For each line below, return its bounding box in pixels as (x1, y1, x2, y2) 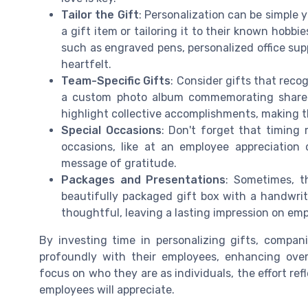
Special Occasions (61, 124, 162, 137)
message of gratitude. (61, 157, 177, 170)
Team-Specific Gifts (61, 74, 171, 88)
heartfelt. (61, 58, 111, 71)
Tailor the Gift (61, 8, 139, 22)
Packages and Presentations (61, 173, 226, 187)
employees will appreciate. (39, 283, 175, 297)
